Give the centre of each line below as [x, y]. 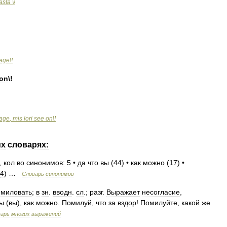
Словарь [33, 174]
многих [21, 214]
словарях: [28, 145]
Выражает [123, 192]
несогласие [161, 192]
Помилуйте [159, 203]
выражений [46, 214]
